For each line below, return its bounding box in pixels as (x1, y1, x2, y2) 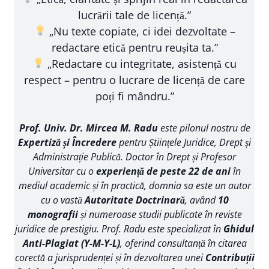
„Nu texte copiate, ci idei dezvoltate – (46, 23, 235, 38)
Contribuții (205, 250, 255, 264)
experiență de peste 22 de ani (96, 164, 231, 178)
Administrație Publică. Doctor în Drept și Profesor (33, 150, 236, 163)
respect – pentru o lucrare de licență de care (24, 72, 245, 87)
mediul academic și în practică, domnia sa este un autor (18, 178, 251, 192)
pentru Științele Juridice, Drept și (116, 135, 251, 149)
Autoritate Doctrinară (84, 193, 185, 207)
